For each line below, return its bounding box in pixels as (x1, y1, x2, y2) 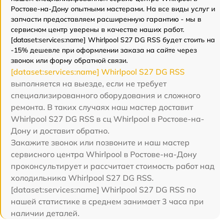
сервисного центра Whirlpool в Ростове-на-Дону (11, 149, 197, 160)
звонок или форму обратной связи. (11, 56, 128, 65)
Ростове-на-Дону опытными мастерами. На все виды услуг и (11, 4, 215, 14)
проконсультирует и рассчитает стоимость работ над (11, 161, 215, 171)
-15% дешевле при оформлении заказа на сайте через (11, 46, 197, 55)
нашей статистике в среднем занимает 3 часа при (11, 196, 204, 207)
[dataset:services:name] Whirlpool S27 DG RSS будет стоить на (11, 35, 215, 45)
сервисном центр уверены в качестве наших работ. (11, 25, 184, 34)
